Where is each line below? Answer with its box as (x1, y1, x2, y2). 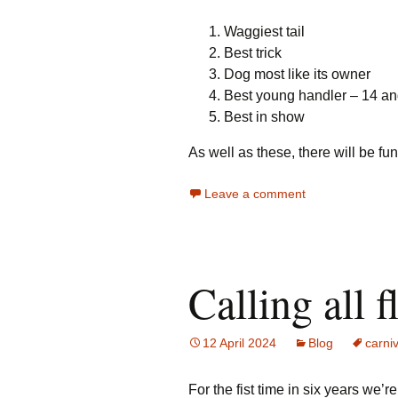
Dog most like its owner (224, 67, 370, 82)
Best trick (224, 45, 282, 60)
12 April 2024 (203, 336, 276, 350)
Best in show (224, 109, 305, 124)
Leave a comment (204, 187, 306, 201)
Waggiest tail (224, 24, 305, 39)
